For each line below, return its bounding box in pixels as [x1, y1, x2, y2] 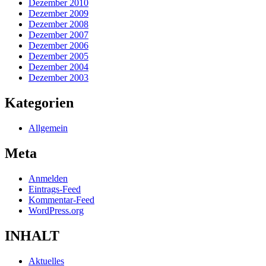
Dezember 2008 [28, 19, 88, 30]
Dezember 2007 [28, 30, 88, 40]
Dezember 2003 [28, 72, 88, 83]
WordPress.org [28, 205, 84, 216]
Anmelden [28, 173, 68, 183]
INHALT [5, 227, 59, 243]
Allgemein [28, 122, 68, 133]
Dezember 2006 [28, 40, 88, 51]
